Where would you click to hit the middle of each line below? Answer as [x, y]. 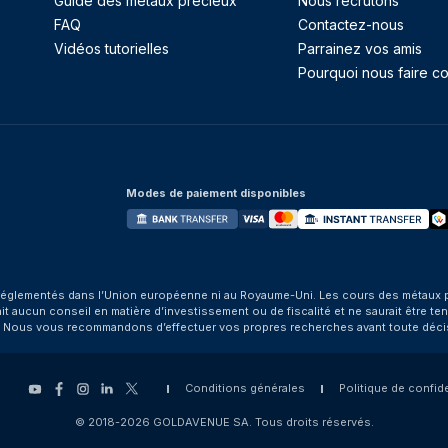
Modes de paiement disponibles [216, 193]
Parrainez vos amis [359, 48]
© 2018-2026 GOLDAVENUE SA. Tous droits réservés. [224, 422]
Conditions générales [244, 388]
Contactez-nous [350, 24]
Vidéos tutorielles [111, 48]
